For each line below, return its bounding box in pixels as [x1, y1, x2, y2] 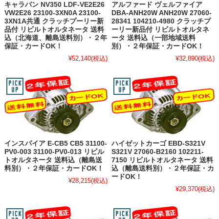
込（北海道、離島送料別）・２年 [4, 34, 107, 42]
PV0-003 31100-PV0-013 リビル [4, 148, 104, 155]
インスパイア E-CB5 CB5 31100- [4, 139, 107, 147]
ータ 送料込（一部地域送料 [111, 34, 196, 42]
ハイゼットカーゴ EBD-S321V [111, 139, 206, 147]
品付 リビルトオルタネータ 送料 [4, 26, 104, 34]
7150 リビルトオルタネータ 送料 [111, 156, 214, 164]
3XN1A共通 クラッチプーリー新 [4, 18, 104, 25]
